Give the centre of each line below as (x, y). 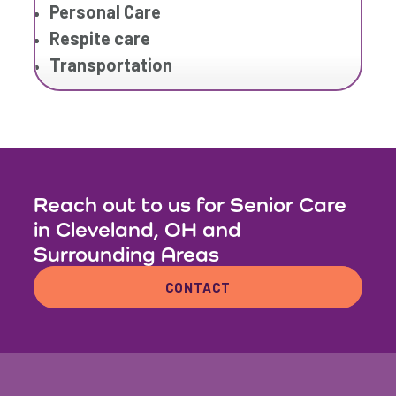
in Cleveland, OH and (138, 229)
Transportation (111, 65)
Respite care (100, 38)
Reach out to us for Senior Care (190, 205)
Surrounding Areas (127, 254)
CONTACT (198, 288)
